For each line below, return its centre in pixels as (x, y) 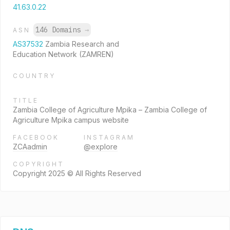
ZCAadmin (30, 147)
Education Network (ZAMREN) (63, 54)
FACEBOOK (36, 137)
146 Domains (60, 30)
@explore (101, 147)
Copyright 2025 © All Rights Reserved (77, 173)
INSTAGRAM (109, 137)
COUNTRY (34, 76)
